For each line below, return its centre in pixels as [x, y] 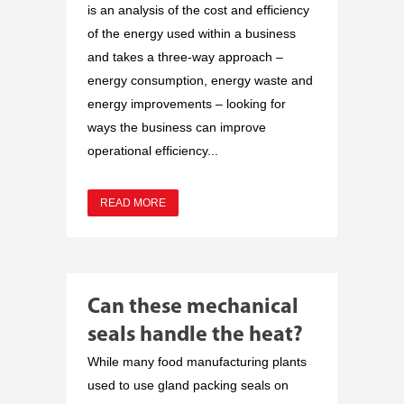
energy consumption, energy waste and [200, 80]
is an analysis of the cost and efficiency [198, 9]
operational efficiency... [153, 150]
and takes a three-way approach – [185, 56]
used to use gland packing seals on [188, 385]
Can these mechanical [193, 307]
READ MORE [133, 202]
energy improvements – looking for [187, 103]
